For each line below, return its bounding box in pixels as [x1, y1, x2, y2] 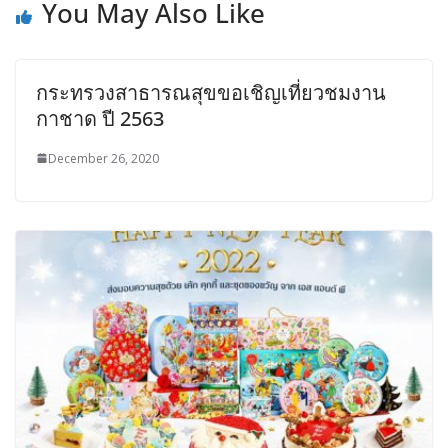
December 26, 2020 [48, 149, 159, 167]
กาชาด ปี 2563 [36, 104, 164, 132]
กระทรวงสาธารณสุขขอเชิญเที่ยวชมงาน [36, 78, 386, 106]
